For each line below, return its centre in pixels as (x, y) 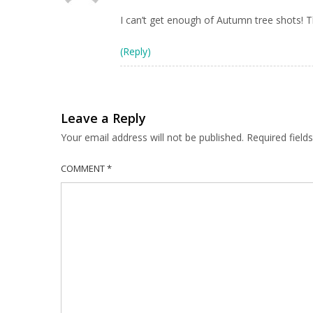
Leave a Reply (103, 118)
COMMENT (84, 169)
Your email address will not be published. (152, 137)
